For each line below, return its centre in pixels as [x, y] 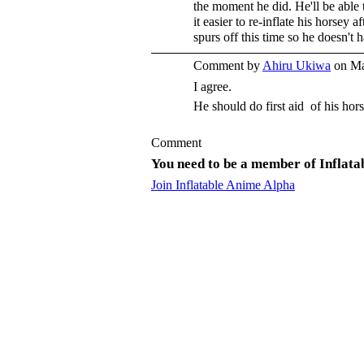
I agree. [212, 87]
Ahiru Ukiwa [297, 65]
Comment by [228, 65]
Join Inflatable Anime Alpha [223, 185]
